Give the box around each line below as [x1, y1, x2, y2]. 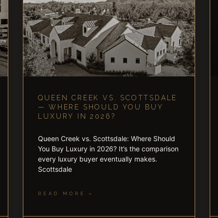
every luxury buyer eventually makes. [38, 155, 158, 163]
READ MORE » [38, 191, 94, 197]
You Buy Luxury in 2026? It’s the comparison [38, 145, 179, 153]
